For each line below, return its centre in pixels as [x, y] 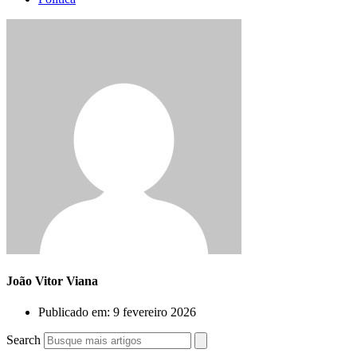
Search [24, 340]
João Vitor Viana [52, 280]
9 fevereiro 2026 [155, 312]
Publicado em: [74, 312]
